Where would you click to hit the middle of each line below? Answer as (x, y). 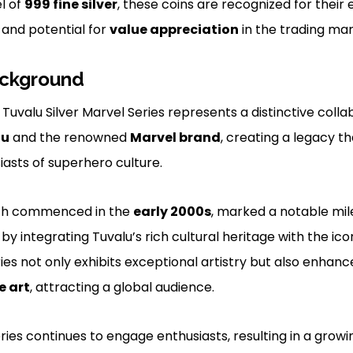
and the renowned (69, 137)
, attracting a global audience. (122, 287)
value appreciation (174, 29)
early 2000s (172, 211)
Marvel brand (175, 137)
